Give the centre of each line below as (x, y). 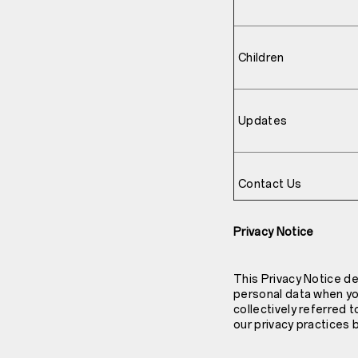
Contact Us (270, 185)
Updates (263, 121)
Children (261, 58)
